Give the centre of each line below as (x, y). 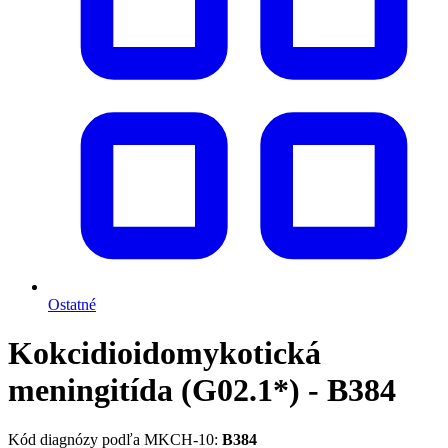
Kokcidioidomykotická (164, 353)
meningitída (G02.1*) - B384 (202, 390)
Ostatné (72, 304)
